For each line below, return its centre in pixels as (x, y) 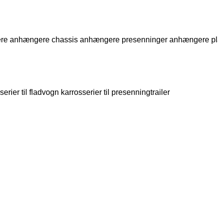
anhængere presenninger (124, 39)
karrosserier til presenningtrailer (115, 92)
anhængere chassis (44, 39)
